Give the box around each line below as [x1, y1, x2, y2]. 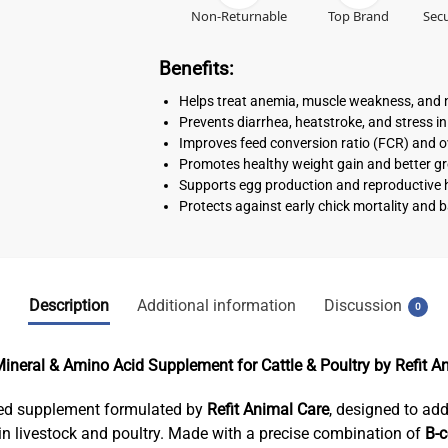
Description [28, 296, 109, 316]
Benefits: [158, 58, 234, 81]
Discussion [323, 296, 402, 316]
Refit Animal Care [206, 399, 329, 419]
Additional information [136, 296, 296, 316]
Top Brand [328, 6, 390, 25]
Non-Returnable [190, 6, 287, 25]
